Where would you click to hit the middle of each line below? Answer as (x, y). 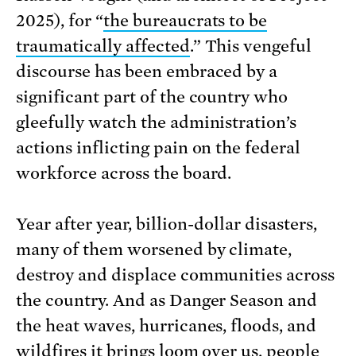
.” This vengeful (251, 46)
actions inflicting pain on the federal (159, 147)
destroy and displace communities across (176, 275)
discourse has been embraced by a (147, 71)
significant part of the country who (152, 97)
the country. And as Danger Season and (167, 300)
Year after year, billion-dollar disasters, (167, 224)
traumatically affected (103, 46)
